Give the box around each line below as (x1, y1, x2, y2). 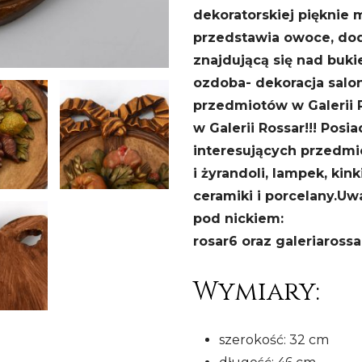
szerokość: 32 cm (219, 332, 329, 347)
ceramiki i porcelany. (193, 188, 337, 204)
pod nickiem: (193, 211, 284, 226)
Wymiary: (193, 275, 320, 309)
